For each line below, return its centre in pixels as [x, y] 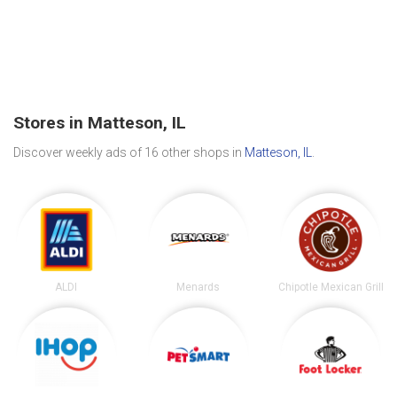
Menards [198, 287]
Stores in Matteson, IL [100, 123]
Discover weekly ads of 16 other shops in [129, 152]
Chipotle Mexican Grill [331, 287]
